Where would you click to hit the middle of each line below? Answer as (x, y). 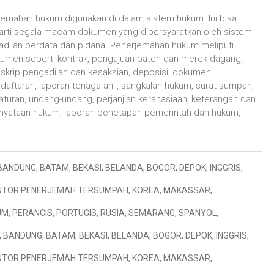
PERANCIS (32, 213)
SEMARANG (152, 213)
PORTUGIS (76, 213)
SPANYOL (198, 213)
